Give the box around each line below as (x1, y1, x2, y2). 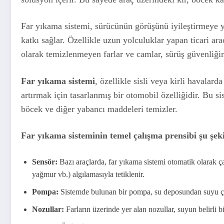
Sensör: (32, 157, 57, 166)
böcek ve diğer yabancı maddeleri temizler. (21, 103, 177, 114)
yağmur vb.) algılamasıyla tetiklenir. (32, 169, 144, 178)
